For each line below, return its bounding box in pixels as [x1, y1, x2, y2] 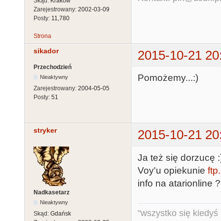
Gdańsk [50, 210, 71, 217]
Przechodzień [34, 64, 72, 71]
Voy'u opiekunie [138, 165, 208, 176]
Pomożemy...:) [138, 73, 198, 83]
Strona [34, 32, 51, 39]
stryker [34, 126, 57, 135]
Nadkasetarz [34, 188, 70, 196]
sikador [34, 47, 59, 55]
